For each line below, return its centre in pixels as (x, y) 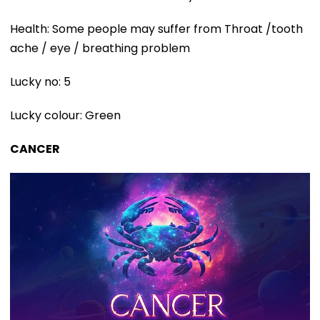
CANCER (35, 149)
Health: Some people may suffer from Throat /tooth (156, 29)
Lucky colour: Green (65, 115)
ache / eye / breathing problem (100, 48)
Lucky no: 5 (40, 81)
